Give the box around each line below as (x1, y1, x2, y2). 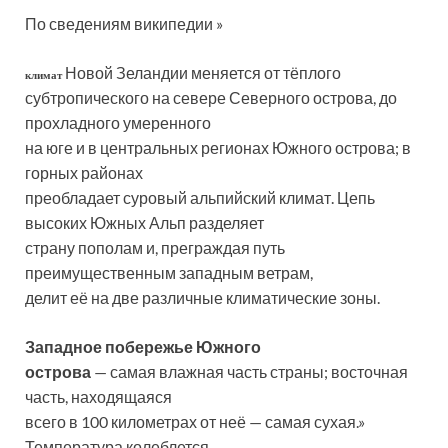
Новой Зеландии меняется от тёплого (65, 63, 341, 83)
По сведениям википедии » (25, 14, 223, 34)
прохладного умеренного (25, 113, 211, 133)
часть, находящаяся (25, 387, 172, 407)
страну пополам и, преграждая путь (25, 238, 285, 258)
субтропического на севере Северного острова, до (25, 88, 397, 108)
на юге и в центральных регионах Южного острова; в (25, 138, 411, 158)
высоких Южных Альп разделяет (25, 213, 264, 233)
